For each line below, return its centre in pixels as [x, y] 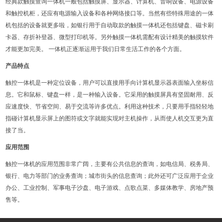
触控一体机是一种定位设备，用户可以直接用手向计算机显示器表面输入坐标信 [110, 83]
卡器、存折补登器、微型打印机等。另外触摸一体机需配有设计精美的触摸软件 [110, 37]
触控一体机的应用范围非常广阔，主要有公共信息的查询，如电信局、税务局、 [110, 164]
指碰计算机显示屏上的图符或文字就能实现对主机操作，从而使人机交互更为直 [110, 118]
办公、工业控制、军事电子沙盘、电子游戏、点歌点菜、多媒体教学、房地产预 [110, 188]
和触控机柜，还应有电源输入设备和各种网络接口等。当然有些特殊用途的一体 [110, 13]
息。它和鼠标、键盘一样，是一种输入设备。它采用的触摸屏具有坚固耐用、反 [110, 95]
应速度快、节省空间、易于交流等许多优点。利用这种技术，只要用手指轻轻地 [110, 107]
